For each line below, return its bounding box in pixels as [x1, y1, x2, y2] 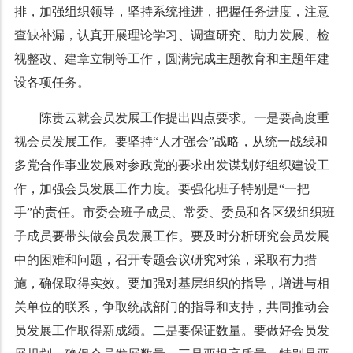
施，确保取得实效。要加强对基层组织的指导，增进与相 [13, 276, 329, 290]
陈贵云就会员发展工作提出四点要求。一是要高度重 [39, 110, 329, 124]
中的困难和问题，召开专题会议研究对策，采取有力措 [13, 252, 317, 266]
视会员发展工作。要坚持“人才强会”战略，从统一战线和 [13, 134, 328, 148]
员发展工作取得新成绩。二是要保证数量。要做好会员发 [13, 323, 329, 337]
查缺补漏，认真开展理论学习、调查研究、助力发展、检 [13, 28, 329, 42]
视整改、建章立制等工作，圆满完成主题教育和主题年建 [13, 51, 329, 65]
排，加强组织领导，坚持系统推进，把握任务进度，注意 [13, 4, 329, 18]
